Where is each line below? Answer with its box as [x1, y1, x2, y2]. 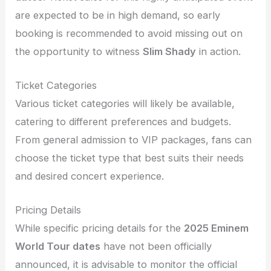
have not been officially [100, 240, 212, 253]
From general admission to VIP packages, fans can [15, 134, 252, 146]
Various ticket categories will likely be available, [15, 97, 235, 110]
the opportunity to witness [15, 45, 143, 57]
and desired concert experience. [15, 170, 165, 183]
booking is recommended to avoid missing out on [15, 27, 243, 39]
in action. [196, 45, 241, 57]
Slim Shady [143, 45, 197, 57]
